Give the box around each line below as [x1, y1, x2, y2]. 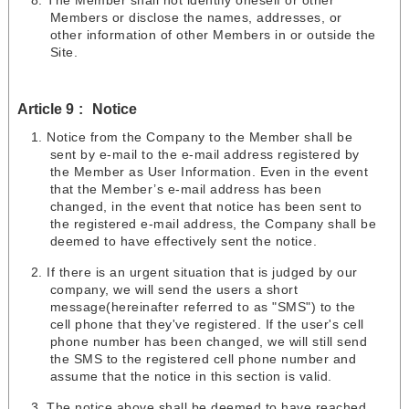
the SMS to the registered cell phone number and [49, 351, 357, 367]
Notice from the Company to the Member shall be [47, 130, 353, 145]
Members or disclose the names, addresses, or [49, 10, 342, 26]
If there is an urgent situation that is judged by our [47, 265, 358, 280]
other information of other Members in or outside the [49, 27, 376, 43]
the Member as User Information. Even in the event [49, 164, 369, 180]
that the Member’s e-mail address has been [49, 182, 322, 197]
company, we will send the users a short [49, 282, 299, 298]
